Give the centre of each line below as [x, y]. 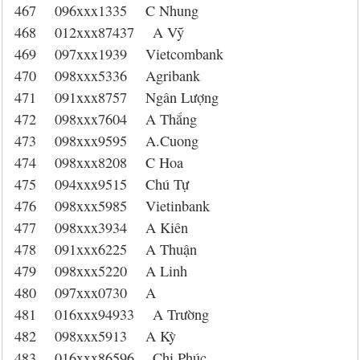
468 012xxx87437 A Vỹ [99, 32]
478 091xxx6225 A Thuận [106, 249]
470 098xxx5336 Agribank [107, 76]
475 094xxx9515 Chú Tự [102, 184]
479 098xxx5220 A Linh [101, 271]
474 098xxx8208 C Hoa [99, 162]
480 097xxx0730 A [85, 292]
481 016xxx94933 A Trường [112, 314]
